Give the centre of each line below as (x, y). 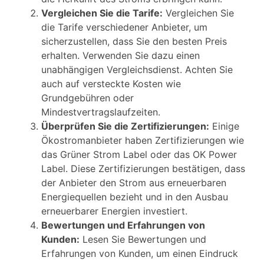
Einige (224, 126)
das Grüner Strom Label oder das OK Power (139, 154)
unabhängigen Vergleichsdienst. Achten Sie (137, 69)
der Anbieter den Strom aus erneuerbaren (134, 182)
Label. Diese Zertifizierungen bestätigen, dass (143, 168)
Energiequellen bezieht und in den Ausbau (135, 197)
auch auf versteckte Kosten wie (111, 83)
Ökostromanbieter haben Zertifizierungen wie (143, 140)
